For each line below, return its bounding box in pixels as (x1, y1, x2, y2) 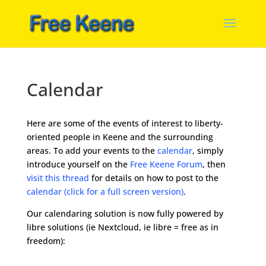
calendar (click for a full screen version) (26, 186, 183, 197)
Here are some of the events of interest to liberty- (26, 118, 223, 129)
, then (202, 159, 226, 170)
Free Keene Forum (129, 159, 202, 170)
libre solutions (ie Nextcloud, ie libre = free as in (26, 221, 218, 233)
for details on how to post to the (88, 172, 218, 183)
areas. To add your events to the (26, 145, 157, 156)
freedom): (26, 235, 65, 246)
